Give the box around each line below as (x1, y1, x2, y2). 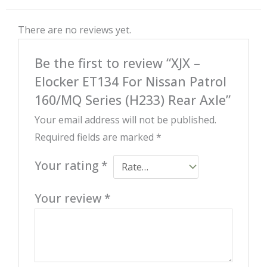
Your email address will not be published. (34, 113, 216, 127)
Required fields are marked (34, 131, 156, 144)
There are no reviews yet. (18, 23, 131, 36)
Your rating (34, 157, 101, 174)
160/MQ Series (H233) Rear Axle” (34, 91, 231, 109)
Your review (34, 190, 104, 207)
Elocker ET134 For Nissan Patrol (34, 73, 226, 91)
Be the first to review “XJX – (34, 54, 200, 72)
